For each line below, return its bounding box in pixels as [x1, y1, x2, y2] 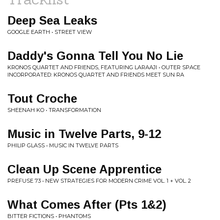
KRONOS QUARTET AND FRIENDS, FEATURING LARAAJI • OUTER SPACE [7, 64, 200, 71]
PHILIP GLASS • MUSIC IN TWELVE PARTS [7, 142, 118, 149]
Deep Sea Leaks [7, 14, 97, 27]
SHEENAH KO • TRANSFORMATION [7, 107, 101, 113]
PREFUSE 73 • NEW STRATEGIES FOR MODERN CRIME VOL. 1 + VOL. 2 [7, 177, 191, 184]
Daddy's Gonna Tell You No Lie [7, 49, 183, 62]
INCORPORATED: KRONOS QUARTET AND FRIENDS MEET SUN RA [7, 71, 184, 78]
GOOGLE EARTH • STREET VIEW [7, 28, 92, 35]
